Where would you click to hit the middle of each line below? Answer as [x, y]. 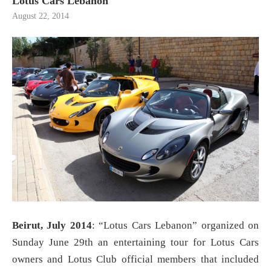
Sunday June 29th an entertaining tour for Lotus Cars [135, 243]
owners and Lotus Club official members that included [135, 260]
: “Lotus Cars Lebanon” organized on [175, 226]
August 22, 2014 [41, 16]
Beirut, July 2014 [52, 226]
